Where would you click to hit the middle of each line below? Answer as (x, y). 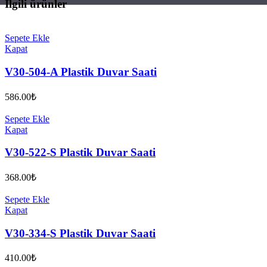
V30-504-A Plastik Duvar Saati (81, 72)
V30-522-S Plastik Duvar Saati (80, 153)
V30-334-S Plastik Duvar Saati (80, 233)
